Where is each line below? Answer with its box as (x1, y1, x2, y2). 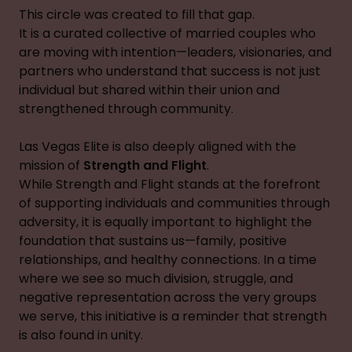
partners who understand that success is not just (19, 62, 321, 80)
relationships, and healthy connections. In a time (19, 251, 317, 269)
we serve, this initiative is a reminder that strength (19, 307, 327, 325)
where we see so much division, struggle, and (19, 269, 293, 288)
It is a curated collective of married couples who (19, 24, 316, 42)
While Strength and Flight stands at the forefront (19, 175, 321, 193)
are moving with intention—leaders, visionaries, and (19, 43, 332, 61)
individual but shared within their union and (19, 81, 280, 99)
